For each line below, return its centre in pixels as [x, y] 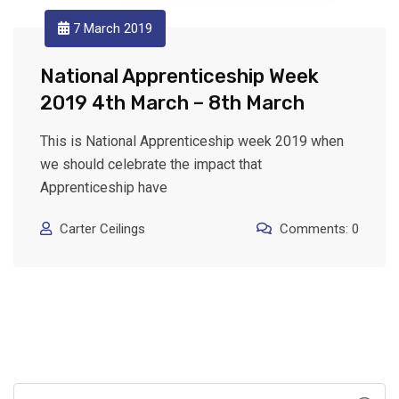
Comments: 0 [319, 229]
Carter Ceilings [102, 229]
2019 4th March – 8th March [172, 103]
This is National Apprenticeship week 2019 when [192, 142]
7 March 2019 [111, 29]
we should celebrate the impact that [151, 165]
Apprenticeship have [104, 188]
